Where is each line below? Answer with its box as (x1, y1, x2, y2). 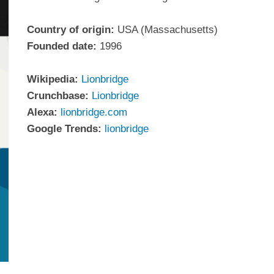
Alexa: (27, 106, 57, 118)
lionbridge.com (61, 106, 127, 118)
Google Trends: (27, 123, 102, 135)
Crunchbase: (27, 90, 89, 102)
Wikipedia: (27, 73, 78, 85)
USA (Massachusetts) (114, 24, 218, 35)
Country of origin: (27, 24, 114, 35)
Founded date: (27, 40, 97, 52)
